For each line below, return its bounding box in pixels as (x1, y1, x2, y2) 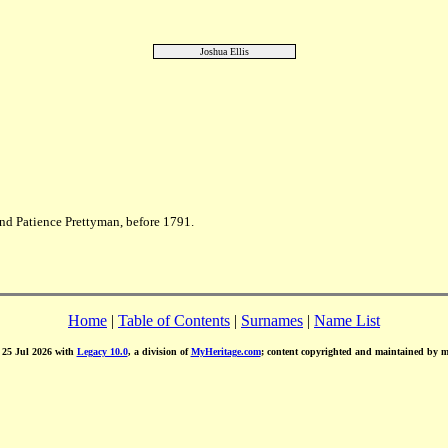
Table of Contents (118, 312, 230, 329)
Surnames (241, 312, 303, 329)
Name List (314, 312, 380, 329)
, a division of (127, 346, 191, 357)
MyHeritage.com (190, 346, 261, 357)
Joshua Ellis (199, 46, 249, 57)
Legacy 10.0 (76, 346, 128, 357)
